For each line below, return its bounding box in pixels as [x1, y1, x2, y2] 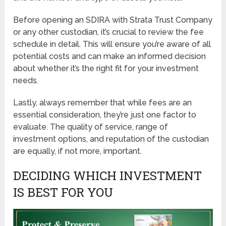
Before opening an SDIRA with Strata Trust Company [13, 15, 213, 25]
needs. [13, 75, 39, 85]
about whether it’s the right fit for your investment [13, 63, 199, 73]
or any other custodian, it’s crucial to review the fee [13, 27, 204, 37]
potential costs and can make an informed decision [13, 51, 206, 61]
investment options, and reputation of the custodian [13, 134, 209, 144]
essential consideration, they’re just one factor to [13, 109, 197, 120]
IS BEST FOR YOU [13, 184, 114, 200]
